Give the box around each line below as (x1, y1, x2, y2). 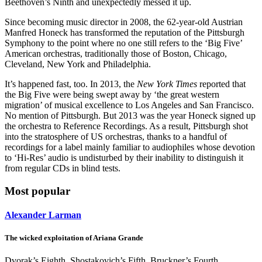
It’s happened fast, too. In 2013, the (5, 79, 137, 89)
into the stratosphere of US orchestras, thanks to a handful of (5, 132, 227, 142)
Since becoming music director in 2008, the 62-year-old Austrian (5, 17, 243, 27)
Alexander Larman (5, 210, 81, 220)
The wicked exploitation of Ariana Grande (5, 233, 143, 243)
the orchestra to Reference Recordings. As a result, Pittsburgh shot (5, 121, 248, 132)
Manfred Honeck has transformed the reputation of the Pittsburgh (5, 27, 244, 38)
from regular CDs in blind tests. (5, 163, 120, 174)
